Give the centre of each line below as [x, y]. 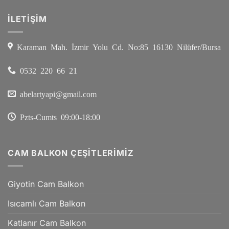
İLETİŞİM [27, 19]
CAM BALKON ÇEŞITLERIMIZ [71, 153]
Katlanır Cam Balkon [47, 223]
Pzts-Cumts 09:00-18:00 [58, 117]
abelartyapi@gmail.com [56, 93]
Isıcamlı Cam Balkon [47, 203]
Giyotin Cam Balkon [46, 184]
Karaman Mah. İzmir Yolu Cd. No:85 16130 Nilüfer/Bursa [117, 46]
